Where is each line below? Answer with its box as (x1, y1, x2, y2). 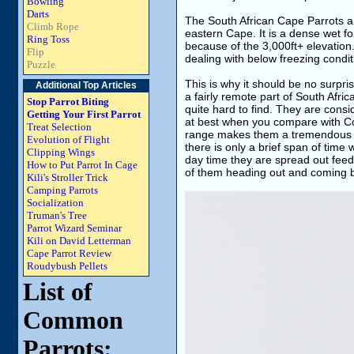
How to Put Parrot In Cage (27, 159, 137, 171)
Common (23, 307, 123, 334)
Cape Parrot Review (27, 247, 111, 259)
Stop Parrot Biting (27, 96, 109, 107)
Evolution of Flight (27, 134, 110, 145)
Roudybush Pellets (27, 260, 107, 272)
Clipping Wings (27, 146, 95, 158)
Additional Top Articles (36, 80, 137, 91)
